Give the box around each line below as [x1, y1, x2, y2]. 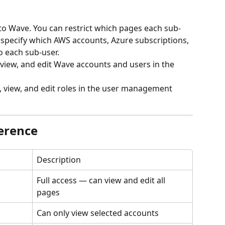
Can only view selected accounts [37, 207, 159, 218]
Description [37, 154, 81, 165]
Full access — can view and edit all [37, 174, 167, 186]
